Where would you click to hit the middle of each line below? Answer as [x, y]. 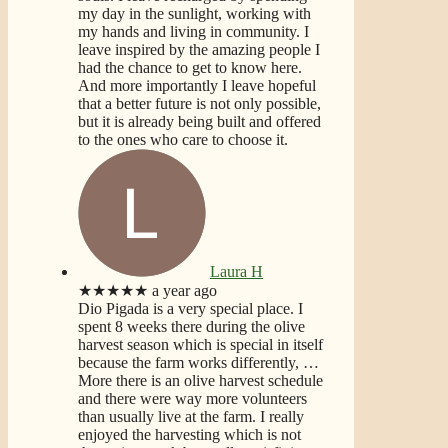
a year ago [184, 290]
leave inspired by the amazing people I [199, 49]
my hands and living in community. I [193, 31]
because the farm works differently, [188, 362]
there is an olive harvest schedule [217, 380]
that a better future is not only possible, [199, 103]
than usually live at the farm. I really [191, 416]
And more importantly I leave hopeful [197, 85]
